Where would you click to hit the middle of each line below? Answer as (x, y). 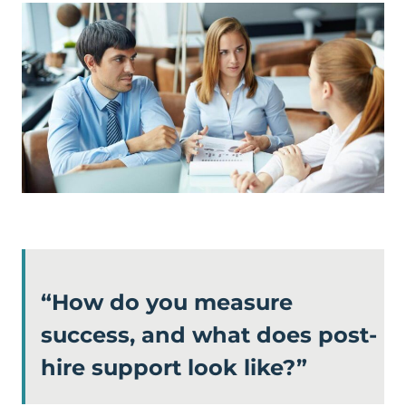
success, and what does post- (209, 335)
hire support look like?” (174, 368)
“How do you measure (167, 303)
